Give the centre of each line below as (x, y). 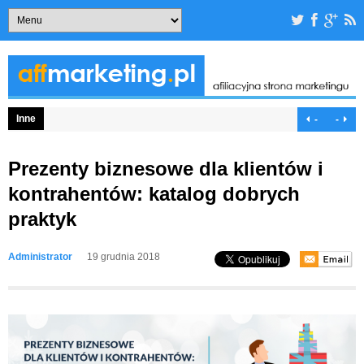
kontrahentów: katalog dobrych (154, 194)
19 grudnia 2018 (123, 257)
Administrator (40, 257)
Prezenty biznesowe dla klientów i (166, 169)
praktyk (42, 219)
